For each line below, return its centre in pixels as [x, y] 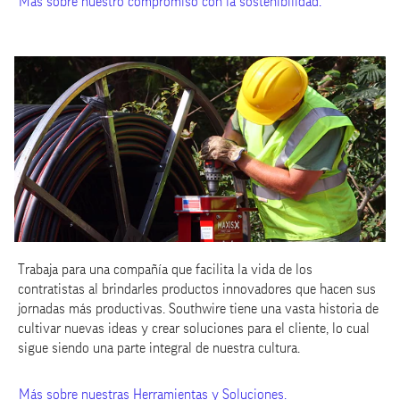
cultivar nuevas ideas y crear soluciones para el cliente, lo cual [194, 329]
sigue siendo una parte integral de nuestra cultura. [159, 348]
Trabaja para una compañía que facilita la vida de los [165, 270]
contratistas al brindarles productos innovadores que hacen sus [197, 289]
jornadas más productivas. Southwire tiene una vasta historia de [198, 309]
